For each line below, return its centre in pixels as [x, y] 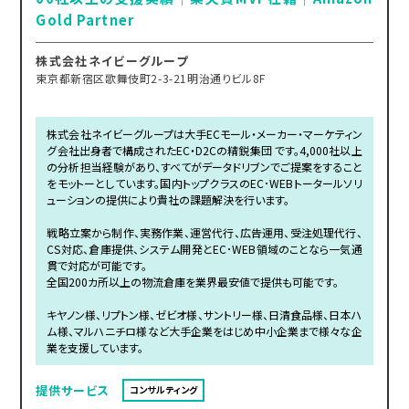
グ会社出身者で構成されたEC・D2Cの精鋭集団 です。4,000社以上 [204, 150]
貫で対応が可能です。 [97, 265]
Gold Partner [85, 19]
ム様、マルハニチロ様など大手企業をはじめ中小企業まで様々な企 [204, 330]
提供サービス [73, 390]
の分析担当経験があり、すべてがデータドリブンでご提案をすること [204, 166]
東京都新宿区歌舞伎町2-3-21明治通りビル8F [151, 78]
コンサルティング [164, 390]
